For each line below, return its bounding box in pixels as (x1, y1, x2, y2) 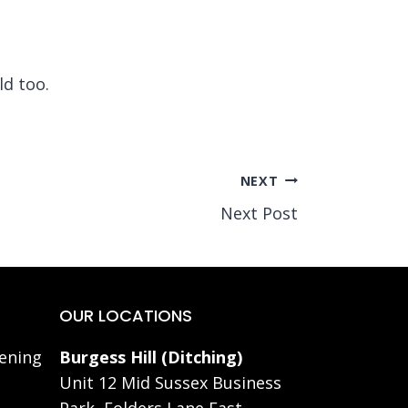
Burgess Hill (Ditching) (59, 346, 242, 368)
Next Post (220, 201, 298, 224)
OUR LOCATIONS (59, 304, 192, 327)
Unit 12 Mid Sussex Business (59, 372, 281, 393)
